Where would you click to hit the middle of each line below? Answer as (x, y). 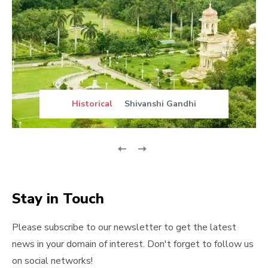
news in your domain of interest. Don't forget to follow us (133, 244)
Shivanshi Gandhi (160, 103)
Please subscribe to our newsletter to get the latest (124, 227)
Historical (92, 103)
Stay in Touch (58, 198)
